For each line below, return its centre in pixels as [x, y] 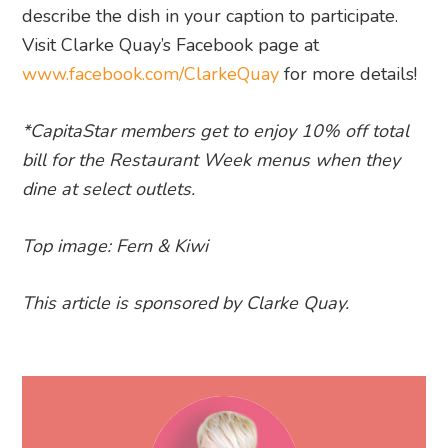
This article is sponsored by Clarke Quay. [186, 302]
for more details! [348, 73]
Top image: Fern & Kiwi [115, 245]
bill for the [66, 159]
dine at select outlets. [109, 188]
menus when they [328, 159]
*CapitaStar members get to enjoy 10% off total [216, 130]
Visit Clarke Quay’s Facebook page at [171, 44]
